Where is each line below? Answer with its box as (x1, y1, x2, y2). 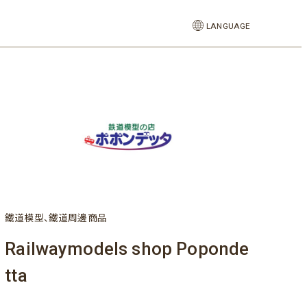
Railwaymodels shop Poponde (5, 238, 249, 259)
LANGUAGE (206, 21, 251, 31)
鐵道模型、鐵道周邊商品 (5, 212, 107, 224)
